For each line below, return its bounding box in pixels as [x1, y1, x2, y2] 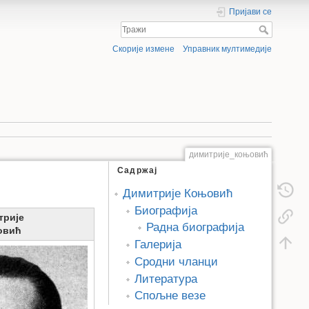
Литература [134, 272, 197, 286]
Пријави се [229, 7, 272, 17]
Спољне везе [134, 289, 206, 303]
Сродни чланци [134, 255, 218, 268]
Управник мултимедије [183, 44, 272, 54]
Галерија [134, 238, 181, 252]
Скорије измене [112, 44, 175, 54]
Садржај [117, 166, 158, 176]
